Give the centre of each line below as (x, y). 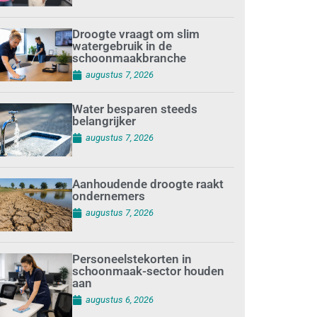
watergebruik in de (122, 46)
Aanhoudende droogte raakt (148, 184)
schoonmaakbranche (129, 58)
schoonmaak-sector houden (148, 271)
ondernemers (108, 196)
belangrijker (104, 121)
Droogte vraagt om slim (136, 34)
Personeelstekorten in (132, 259)
